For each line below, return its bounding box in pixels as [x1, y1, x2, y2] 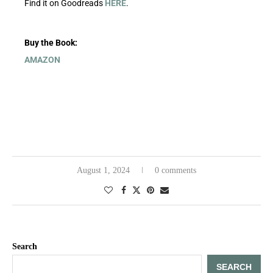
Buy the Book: [24, 37, 77, 48]
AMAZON [24, 54, 60, 65]
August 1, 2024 [77, 165, 130, 175]
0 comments [155, 165, 196, 175]
